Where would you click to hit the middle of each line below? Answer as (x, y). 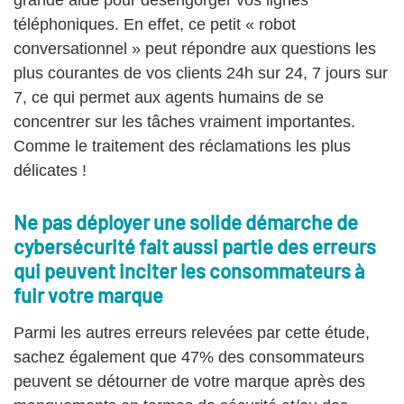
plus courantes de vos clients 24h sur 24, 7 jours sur (201, 73)
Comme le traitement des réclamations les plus (182, 147)
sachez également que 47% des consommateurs (189, 358)
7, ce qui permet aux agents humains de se (169, 98)
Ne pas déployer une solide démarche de (186, 222)
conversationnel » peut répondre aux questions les (195, 49)
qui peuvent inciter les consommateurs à (189, 271)
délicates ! (50, 171)
